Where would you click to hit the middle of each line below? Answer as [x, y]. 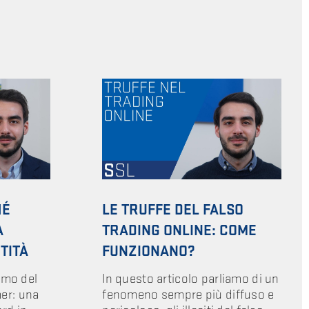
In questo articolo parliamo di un [191, 279]
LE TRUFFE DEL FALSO [173, 210]
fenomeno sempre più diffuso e [188, 295]
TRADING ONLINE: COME [180, 230]
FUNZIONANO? [149, 251]
